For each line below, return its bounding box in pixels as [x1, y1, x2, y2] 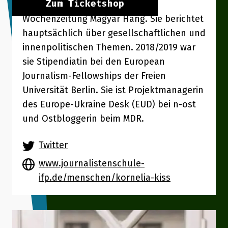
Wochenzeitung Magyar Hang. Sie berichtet [22, 13, 204, 24]
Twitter [39, 139, 68, 151]
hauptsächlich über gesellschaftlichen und [22, 27, 206, 39]
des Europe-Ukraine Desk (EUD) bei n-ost [22, 99, 196, 110]
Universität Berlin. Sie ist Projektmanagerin [22, 84, 204, 96]
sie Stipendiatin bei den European [22, 56, 165, 67]
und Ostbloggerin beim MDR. [22, 113, 144, 124]
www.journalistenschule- [39, 158, 145, 169]
